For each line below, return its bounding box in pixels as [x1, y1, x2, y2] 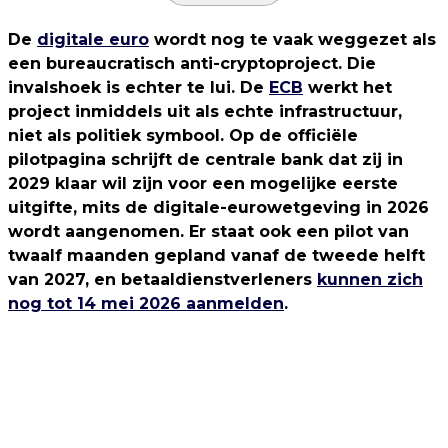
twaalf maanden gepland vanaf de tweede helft [8, 246, 425, 265]
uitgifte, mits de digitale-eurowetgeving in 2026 [8, 198, 429, 217]
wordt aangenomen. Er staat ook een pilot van [8, 222, 409, 241]
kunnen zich [317, 270, 423, 289]
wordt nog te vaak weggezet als [149, 30, 436, 49]
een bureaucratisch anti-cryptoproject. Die [8, 54, 376, 73]
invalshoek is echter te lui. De [8, 78, 269, 97]
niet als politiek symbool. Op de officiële [8, 126, 358, 145]
